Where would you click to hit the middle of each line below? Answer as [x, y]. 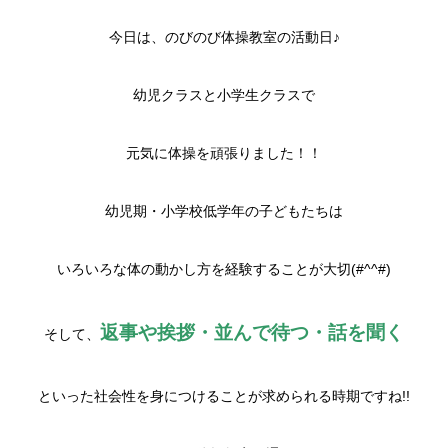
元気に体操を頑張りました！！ [224, 153]
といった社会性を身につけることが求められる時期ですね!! [224, 396]
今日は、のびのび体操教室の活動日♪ [224, 37]
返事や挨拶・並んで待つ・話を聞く [252, 332]
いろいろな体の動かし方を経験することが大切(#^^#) [224, 269]
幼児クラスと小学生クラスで [224, 95]
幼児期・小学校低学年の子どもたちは [224, 211]
